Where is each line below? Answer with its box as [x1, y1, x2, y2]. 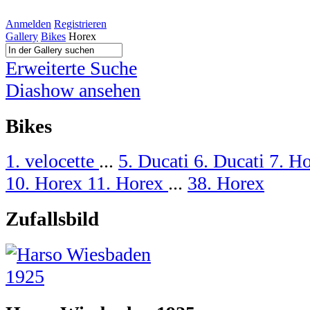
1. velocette [6, 150, 99, 172]
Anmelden [6, 18, 51, 30]
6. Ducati [194, 150, 269, 172]
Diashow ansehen [6, 80, 140, 101]
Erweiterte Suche [6, 57, 137, 79]
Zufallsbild [6, 208, 99, 230]
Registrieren [54, 18, 107, 30]
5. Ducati [118, 150, 194, 172]
